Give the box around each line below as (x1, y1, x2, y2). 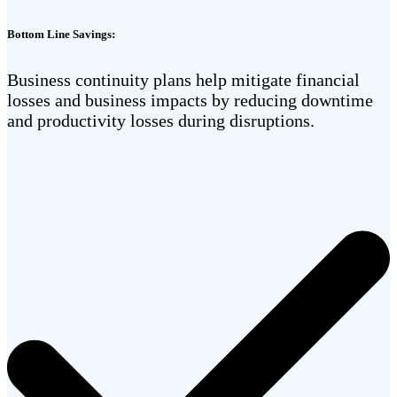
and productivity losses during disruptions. (7, 110, 315, 130)
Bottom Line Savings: (7, 27, 115, 42)
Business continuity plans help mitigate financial (7, 69, 360, 90)
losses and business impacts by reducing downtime (7, 90, 373, 110)
